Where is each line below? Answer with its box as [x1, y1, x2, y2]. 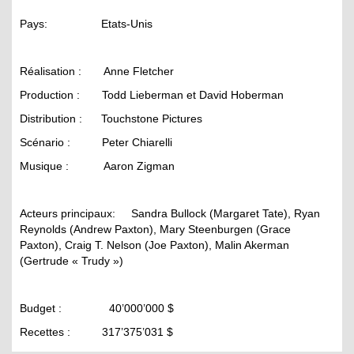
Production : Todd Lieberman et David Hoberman [20, 88, 284, 101]
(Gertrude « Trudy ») [20, 254, 123, 267]
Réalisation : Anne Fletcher [20, 64, 174, 77]
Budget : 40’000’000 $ [20, 301, 174, 314]
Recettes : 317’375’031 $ [20, 325, 173, 338]
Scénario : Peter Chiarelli [20, 135, 172, 149]
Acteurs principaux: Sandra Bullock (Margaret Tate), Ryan [20, 206, 320, 220]
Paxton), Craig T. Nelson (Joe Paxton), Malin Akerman [20, 238, 289, 251]
